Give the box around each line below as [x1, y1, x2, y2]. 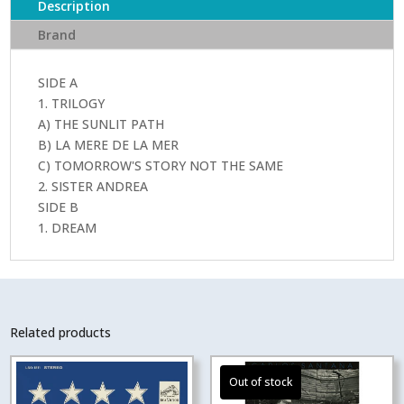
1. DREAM [38, 218, 97, 236]
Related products [10, 323, 112, 341]
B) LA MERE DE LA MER [38, 135, 179, 153]
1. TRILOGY [38, 94, 106, 112]
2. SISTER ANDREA [38, 177, 149, 195]
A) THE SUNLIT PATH [38, 115, 165, 133]
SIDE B [38, 197, 79, 216]
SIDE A [38, 73, 78, 91]
